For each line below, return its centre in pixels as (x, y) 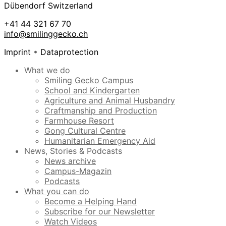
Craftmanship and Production (101, 111)
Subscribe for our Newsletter (100, 212)
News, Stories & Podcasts (73, 151)
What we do (47, 70)
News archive (70, 161)
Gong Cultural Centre (85, 131)
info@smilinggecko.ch (46, 34)
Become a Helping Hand (91, 202)
